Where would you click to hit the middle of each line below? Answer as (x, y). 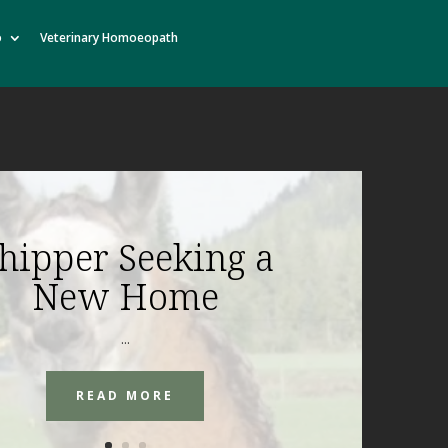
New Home (125, 296)
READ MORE (125, 395)
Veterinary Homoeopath (108, 37)
